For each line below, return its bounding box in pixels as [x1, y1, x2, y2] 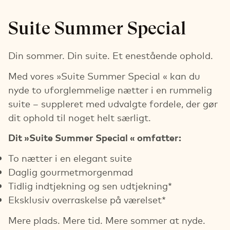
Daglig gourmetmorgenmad [8, 165, 133, 178]
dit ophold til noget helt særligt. [8, 110, 151, 123]
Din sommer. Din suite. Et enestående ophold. [8, 49, 213, 62]
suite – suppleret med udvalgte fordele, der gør [8, 97, 218, 109]
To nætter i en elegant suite [8, 151, 132, 164]
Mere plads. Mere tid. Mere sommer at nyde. [8, 213, 205, 226]
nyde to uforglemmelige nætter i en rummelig [8, 83, 212, 95]
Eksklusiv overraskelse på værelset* [8, 193, 166, 205]
